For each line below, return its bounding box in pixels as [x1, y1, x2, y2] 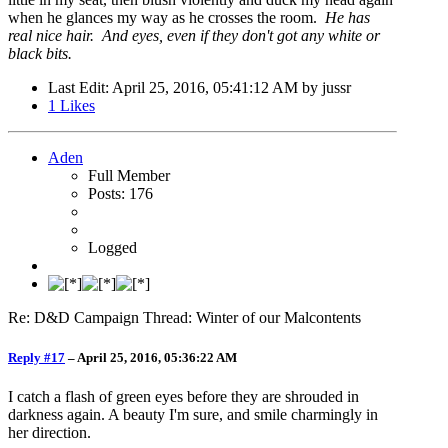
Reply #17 [8, 349, 65, 365]
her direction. [8, 423, 91, 441]
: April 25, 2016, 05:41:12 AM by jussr [105, 79, 351, 97]
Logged [88, 239, 137, 257]
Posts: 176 [88, 185, 153, 203]
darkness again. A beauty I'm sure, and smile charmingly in [8, 405, 378, 423]
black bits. [8, 45, 72, 63]
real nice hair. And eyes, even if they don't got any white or [8, 27, 380, 45]
